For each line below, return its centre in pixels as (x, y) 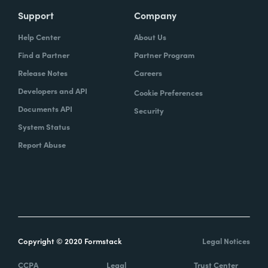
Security (149, 110)
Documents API (45, 108)
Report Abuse (42, 144)
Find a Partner (44, 54)
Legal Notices (226, 240)
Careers (148, 72)
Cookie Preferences (168, 92)
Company (155, 15)
